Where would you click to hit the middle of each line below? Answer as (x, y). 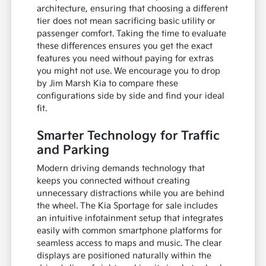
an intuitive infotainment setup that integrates (130, 218)
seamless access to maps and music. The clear (130, 243)
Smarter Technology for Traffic (129, 136)
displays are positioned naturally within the (124, 255)
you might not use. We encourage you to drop (129, 71)
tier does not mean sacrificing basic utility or (126, 21)
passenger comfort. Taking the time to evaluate (132, 33)
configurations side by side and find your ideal (131, 96)
